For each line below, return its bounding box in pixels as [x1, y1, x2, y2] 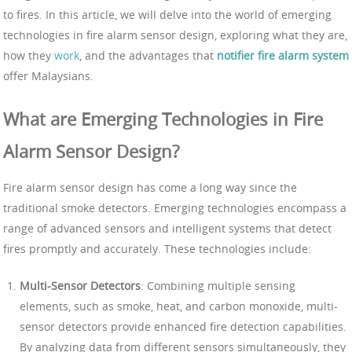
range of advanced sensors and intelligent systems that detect [3, 220, 332, 236]
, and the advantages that [79, 47, 217, 63]
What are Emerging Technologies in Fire [3, 107, 323, 130]
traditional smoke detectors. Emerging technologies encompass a [3, 200, 346, 215]
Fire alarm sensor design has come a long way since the [3, 179, 297, 195]
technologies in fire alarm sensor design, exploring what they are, [3, 27, 347, 42]
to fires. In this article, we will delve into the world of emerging [3, 6, 332, 22]
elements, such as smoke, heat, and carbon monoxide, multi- [20, 298, 338, 313]
